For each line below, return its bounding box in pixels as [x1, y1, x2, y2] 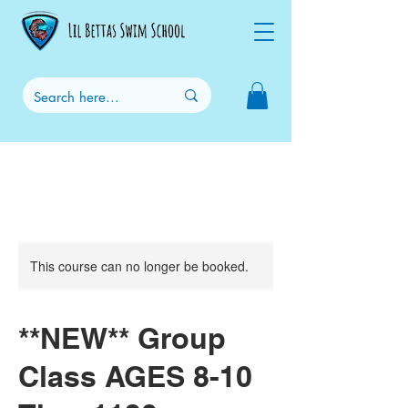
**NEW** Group [18, 320, 226, 355]
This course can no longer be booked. [30, 256, 249, 275]
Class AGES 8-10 [18, 358, 252, 393]
